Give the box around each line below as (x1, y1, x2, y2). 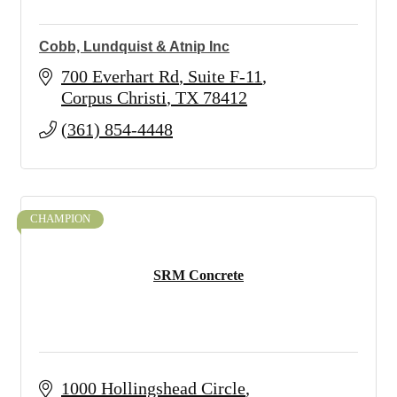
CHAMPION (30, 213, 90, 225)
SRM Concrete (153, 268, 244, 283)
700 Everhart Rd (61, 66, 179, 86)
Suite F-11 (188, 66, 262, 86)
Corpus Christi (61, 88, 167, 107)
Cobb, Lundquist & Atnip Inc (39, 39, 230, 54)
